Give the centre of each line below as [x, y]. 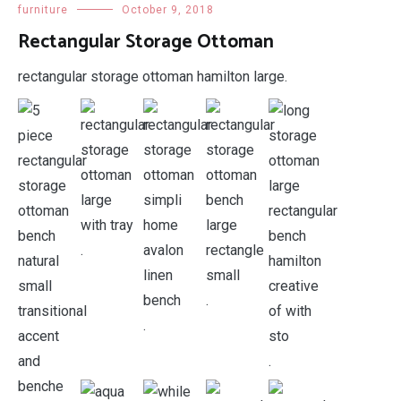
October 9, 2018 [168, 10]
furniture [43, 10]
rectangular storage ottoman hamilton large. [153, 77]
